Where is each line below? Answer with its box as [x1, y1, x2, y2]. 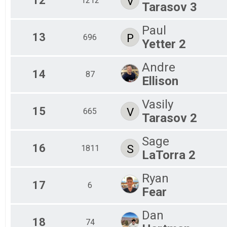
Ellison [142, 73, 178, 88]
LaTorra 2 [142, 147, 196, 162]
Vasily [142, 97, 173, 111]
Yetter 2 [142, 36, 186, 51]
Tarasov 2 [142, 110, 197, 125]
